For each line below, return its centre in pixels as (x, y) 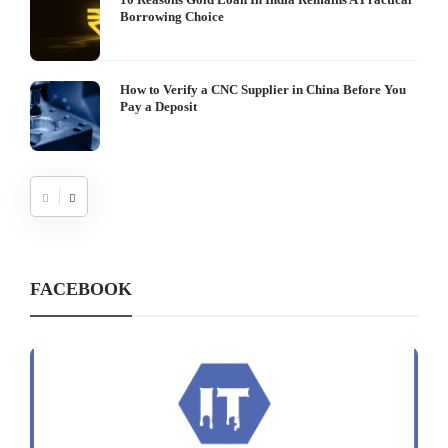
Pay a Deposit (158, 107)
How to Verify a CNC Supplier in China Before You (263, 90)
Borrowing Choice (172, 17)
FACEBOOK (81, 289)
